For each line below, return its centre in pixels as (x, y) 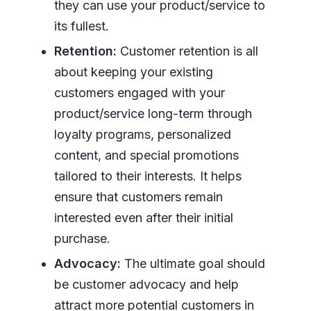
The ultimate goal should (193, 264)
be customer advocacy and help (146, 285)
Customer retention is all (187, 51)
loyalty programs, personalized (142, 135)
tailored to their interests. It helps (148, 176)
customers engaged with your (139, 93)
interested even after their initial (143, 218)
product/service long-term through (153, 114)
